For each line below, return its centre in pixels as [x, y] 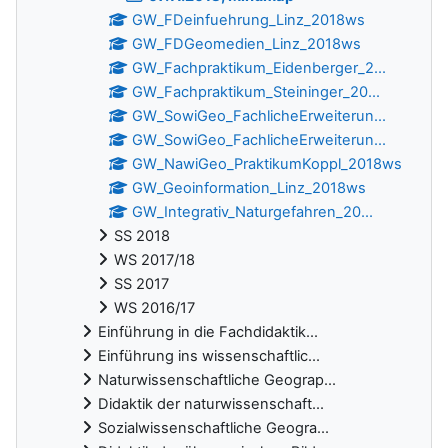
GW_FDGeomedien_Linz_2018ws [247, 44]
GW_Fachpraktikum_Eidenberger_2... [259, 68]
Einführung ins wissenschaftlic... [209, 356]
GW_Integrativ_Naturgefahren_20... [253, 212]
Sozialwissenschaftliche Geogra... [213, 428]
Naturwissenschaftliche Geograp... [217, 380]
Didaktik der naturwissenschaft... [211, 404]
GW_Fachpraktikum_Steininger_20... [256, 92]
